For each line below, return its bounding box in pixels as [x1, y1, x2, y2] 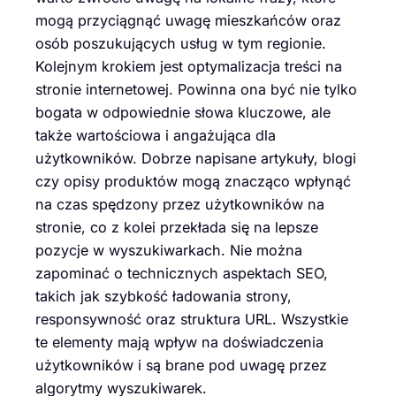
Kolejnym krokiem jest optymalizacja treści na [35, 57, 342, 76]
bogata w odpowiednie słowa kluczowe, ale [35, 103, 331, 122]
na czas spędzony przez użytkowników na [35, 195, 324, 214]
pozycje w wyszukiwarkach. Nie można [35, 241, 302, 260]
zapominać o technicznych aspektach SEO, [35, 264, 328, 283]
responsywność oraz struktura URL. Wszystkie [35, 310, 348, 329]
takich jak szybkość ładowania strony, [35, 287, 292, 306]
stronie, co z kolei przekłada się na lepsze [35, 218, 318, 237]
